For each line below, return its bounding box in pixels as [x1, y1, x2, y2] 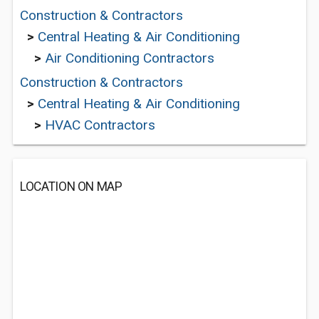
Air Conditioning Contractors [45, 50, 214, 66]
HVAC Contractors [45, 117, 155, 133]
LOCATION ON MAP [20, 179, 122, 194]
